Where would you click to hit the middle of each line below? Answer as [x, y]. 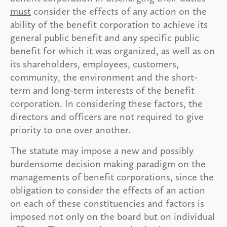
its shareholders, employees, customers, [94, 64]
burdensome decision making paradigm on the [108, 163]
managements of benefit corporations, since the [112, 177]
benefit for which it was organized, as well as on [112, 50]
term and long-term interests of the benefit [102, 90]
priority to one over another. [70, 129]
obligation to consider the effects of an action [108, 190]
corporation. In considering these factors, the [106, 103]
